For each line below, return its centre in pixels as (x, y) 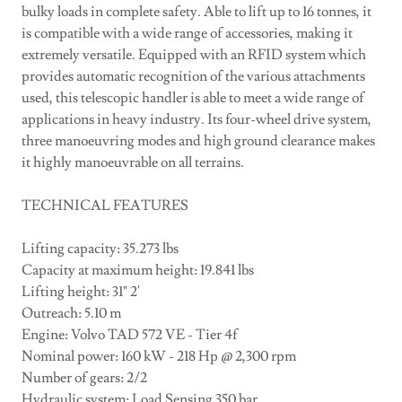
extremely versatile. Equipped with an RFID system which (194, 55)
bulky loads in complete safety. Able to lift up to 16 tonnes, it (197, 12)
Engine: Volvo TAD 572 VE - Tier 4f (132, 335)
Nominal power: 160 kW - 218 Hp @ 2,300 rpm (162, 356)
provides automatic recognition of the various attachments (193, 76)
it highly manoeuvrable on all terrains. (133, 162)
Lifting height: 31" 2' (83, 292)
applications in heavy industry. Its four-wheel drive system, (197, 119)
